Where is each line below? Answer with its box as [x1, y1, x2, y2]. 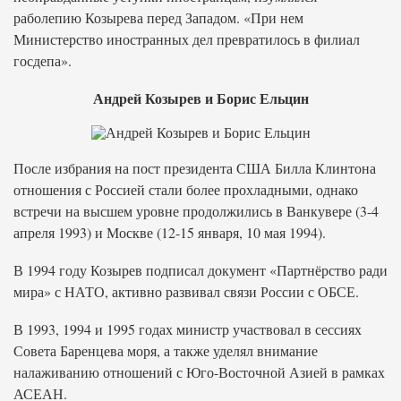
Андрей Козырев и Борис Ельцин [92, 88, 309, 108]
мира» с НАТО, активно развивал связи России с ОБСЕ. [13, 282, 359, 301]
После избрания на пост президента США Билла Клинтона [13, 158, 376, 177]
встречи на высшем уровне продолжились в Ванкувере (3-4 [13, 201, 379, 220]
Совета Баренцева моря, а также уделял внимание [13, 341, 318, 360]
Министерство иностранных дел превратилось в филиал [13, 30, 360, 48]
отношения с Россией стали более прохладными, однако [13, 180, 358, 199]
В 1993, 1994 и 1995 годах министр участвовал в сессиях [13, 320, 362, 338]
